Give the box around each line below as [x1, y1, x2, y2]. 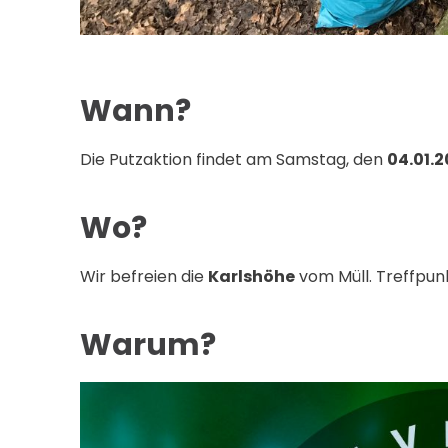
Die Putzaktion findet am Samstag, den [80, 148, 387, 172]
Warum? [80, 324, 216, 367]
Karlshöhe [208, 265, 295, 289]
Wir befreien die [80, 265, 208, 289]
